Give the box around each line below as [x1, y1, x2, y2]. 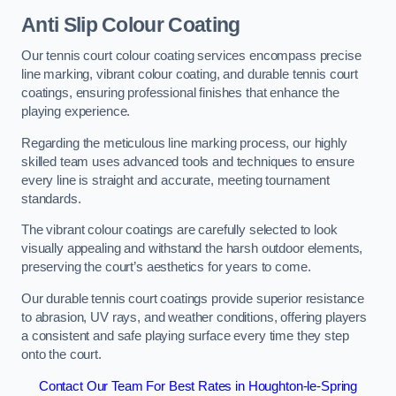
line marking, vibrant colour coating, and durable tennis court [21, 67, 358, 82]
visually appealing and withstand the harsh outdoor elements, [21, 241, 363, 256]
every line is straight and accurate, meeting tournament [21, 172, 331, 187]
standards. [21, 191, 81, 206]
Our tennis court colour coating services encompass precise [21, 49, 362, 64]
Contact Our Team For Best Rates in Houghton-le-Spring [38, 378, 358, 393]
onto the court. [21, 347, 102, 362]
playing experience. [21, 104, 131, 119]
